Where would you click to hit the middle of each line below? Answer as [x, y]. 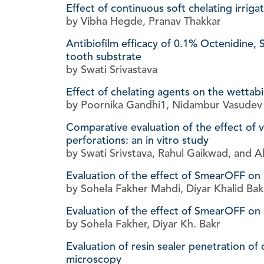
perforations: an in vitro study [137, 141]
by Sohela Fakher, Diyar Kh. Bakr [143, 224]
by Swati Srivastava [112, 70]
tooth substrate [104, 57]
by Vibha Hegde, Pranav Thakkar [143, 22]
